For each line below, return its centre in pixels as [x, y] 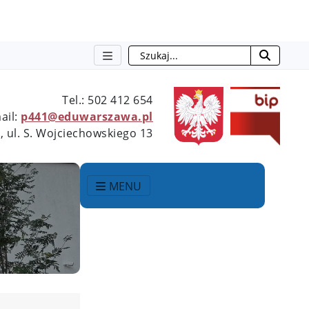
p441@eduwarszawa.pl [87, 116]
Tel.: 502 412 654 [108, 100]
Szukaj [144, 53]
